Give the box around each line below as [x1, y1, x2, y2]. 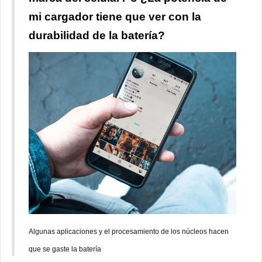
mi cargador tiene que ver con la [29, 10, 201, 23]
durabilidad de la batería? [29, 29, 165, 42]
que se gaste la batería [29, 244, 101, 253]
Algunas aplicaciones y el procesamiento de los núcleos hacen [29, 227, 229, 236]
